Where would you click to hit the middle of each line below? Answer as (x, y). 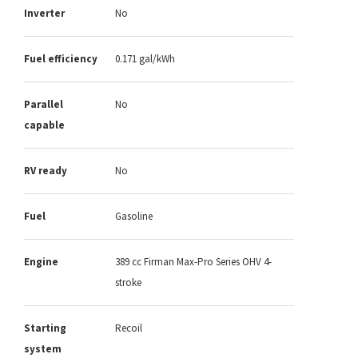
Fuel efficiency (61, 59)
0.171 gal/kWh (145, 59)
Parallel (44, 105)
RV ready (46, 171)
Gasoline (134, 217)
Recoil (129, 328)
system (43, 349)
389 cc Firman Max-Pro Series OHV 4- (193, 262)
